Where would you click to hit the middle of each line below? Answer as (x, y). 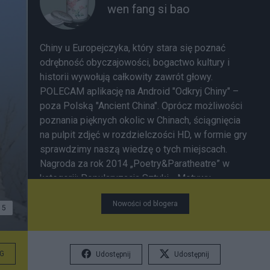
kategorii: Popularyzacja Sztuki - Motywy (125, 178)
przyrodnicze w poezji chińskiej (106, 193)
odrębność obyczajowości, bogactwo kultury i (135, 62)
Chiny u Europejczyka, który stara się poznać (133, 48)
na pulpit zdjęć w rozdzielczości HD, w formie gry (143, 135)
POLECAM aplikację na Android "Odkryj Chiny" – (139, 91)
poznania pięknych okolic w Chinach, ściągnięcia (140, 120)
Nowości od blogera (145, 204)
